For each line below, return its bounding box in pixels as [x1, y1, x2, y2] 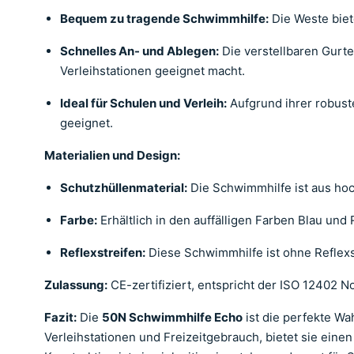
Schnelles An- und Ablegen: [60, 43, 219, 58]
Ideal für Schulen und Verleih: [60, 96, 227, 111]
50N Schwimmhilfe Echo [102, 310, 243, 325]
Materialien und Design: [44, 148, 180, 163]
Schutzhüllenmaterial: [60, 180, 187, 195]
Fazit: [44, 310, 77, 325]
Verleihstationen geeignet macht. [60, 63, 245, 78]
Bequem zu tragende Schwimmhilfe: [60, 11, 269, 26]
